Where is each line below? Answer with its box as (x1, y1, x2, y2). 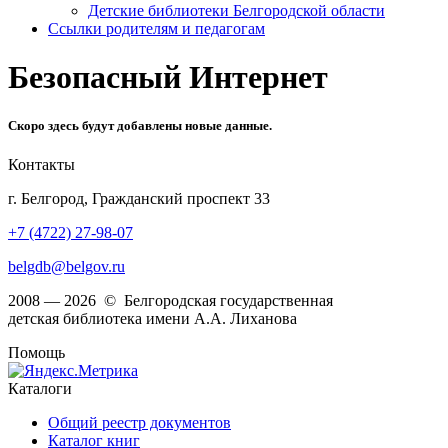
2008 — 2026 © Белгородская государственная (8, 292, 333, 310)
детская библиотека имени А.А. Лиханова (8, 310, 297, 328)
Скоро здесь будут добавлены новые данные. (8, 118, 272, 134)
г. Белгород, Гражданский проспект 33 (8, 190, 270, 208)
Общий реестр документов (48, 414, 231, 432)
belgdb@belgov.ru (8, 258, 125, 276)
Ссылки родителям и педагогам (48, 19, 265, 37)
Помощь (8, 344, 65, 362)
